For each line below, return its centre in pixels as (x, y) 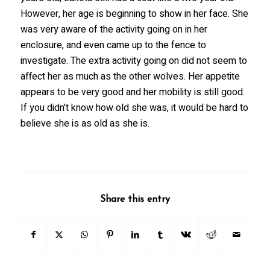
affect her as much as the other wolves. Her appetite (130, 76)
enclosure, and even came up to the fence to (113, 45)
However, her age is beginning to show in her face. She (134, 14)
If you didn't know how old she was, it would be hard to (134, 108)
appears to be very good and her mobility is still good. (132, 92)
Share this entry (135, 200)
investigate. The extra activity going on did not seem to (133, 61)
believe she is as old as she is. (85, 123)
